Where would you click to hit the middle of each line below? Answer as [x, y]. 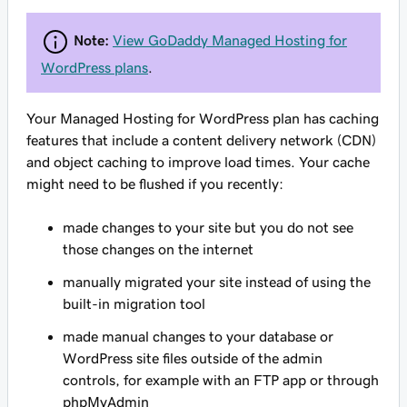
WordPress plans [94, 67]
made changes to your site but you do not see [208, 227]
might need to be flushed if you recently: [155, 184]
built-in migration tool [134, 303]
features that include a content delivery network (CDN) [201, 140]
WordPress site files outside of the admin [193, 358]
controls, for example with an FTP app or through [221, 380]
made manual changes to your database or [198, 336]
